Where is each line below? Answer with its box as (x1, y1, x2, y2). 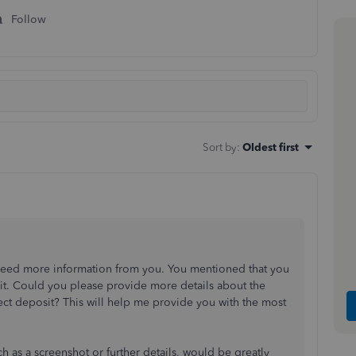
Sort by (203, 141, 237, 153)
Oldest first (242, 141, 299, 153)
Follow (11, 13, 46, 26)
